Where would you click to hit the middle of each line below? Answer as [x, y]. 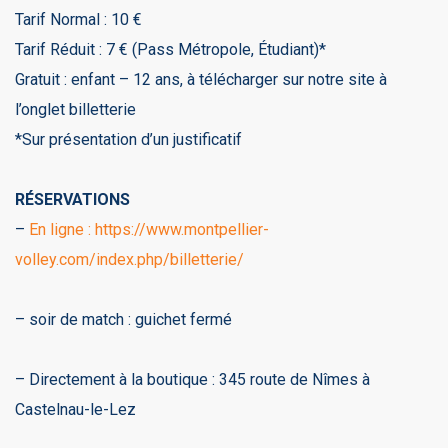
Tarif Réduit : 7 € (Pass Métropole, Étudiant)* [170, 49]
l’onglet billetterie [75, 109]
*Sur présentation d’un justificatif [128, 139]
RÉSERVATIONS [72, 199]
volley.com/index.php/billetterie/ [129, 259]
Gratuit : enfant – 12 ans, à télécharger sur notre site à [201, 79]
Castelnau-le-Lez [75, 409]
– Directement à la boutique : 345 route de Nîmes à [192, 379]
